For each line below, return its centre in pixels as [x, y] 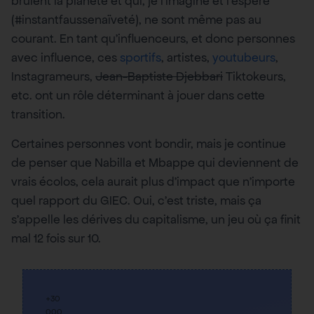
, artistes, [187, 58]
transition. [38, 115]
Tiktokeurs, [254, 77]
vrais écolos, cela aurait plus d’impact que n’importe [153, 181]
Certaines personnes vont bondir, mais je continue [149, 143]
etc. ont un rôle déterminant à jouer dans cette [138, 96]
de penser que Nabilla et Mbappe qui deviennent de [155, 162]
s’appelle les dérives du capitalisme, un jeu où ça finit [156, 219]
